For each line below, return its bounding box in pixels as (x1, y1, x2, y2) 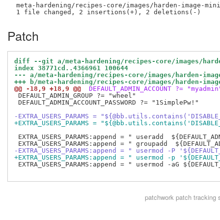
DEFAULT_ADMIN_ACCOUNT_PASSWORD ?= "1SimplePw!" (14, 99, 199, 107)
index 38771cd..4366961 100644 (14, 64, 128, 72)
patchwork (144, 192, 174, 202)
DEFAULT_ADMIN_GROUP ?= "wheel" (14, 92, 136, 100)
